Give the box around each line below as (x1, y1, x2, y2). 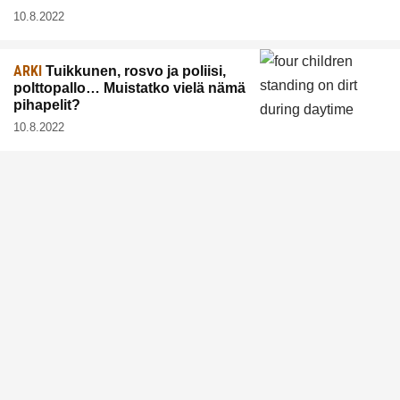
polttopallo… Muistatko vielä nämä (13, 79, 246, 96)
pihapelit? (13, 96, 80, 112)
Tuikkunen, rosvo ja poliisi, (42, 62, 226, 79)
